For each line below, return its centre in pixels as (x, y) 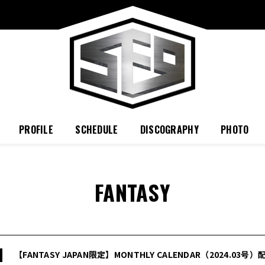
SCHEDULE (97, 130)
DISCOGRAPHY (169, 130)
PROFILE (36, 130)
